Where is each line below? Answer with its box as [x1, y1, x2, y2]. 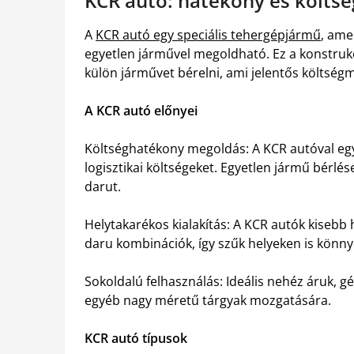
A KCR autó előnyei [85, 102, 198, 120]
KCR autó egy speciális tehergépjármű [96, 26, 321, 44]
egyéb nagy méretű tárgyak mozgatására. [85, 292, 331, 310]
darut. [85, 178, 121, 196]
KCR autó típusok [85, 330, 187, 348]
